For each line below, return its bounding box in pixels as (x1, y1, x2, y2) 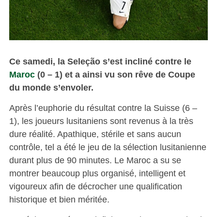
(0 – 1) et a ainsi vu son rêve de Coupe (37, 69, 195, 79)
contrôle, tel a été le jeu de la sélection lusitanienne (9, 141, 206, 152)
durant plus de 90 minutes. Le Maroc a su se (9, 155, 181, 165)
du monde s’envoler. (9, 82, 93, 93)
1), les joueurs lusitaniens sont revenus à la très (9, 115, 193, 126)
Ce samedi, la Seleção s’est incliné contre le (9, 56, 191, 66)
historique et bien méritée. (9, 194, 109, 204)
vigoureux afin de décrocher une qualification (9, 181, 182, 191)
